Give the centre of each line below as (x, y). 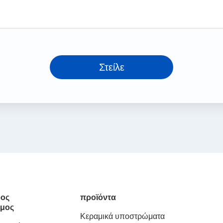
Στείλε (111, 67)
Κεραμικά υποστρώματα (123, 216)
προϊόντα (98, 197)
